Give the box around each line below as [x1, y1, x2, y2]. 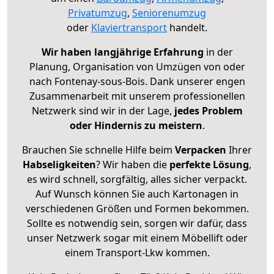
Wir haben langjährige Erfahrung [41, 45, 204, 59]
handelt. [167, 20, 207, 34]
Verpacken [175, 143, 226, 157]
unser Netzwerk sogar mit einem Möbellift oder [26, 231, 248, 245]
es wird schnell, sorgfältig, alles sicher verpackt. [27, 172, 247, 186]
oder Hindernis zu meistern [69, 118, 202, 132]
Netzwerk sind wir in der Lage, [31, 103, 172, 117]
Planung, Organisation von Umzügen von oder [29, 59, 245, 73]
